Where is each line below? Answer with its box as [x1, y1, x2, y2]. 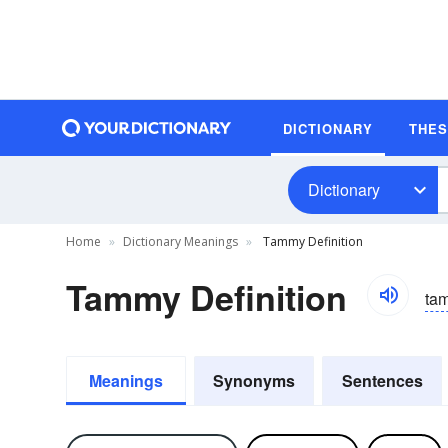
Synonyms [213, 369, 295, 392]
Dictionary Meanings [123, 233, 238, 250]
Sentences [341, 369, 423, 392]
